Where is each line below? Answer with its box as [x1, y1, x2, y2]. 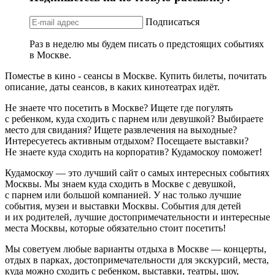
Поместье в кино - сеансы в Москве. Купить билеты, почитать [5, 70, 266, 81]
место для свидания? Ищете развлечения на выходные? [5, 124, 237, 135]
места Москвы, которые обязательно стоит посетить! [5, 222, 226, 233]
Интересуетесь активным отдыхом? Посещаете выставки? [5, 135, 249, 146]
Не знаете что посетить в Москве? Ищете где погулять [5, 102, 233, 113]
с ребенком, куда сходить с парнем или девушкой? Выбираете [5, 113, 263, 124]
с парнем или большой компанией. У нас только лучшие [5, 189, 241, 200]
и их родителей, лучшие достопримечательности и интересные [5, 211, 270, 222]
